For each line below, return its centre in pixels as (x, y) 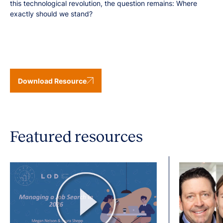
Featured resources (76, 137)
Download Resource (52, 81)
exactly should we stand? (51, 14)
